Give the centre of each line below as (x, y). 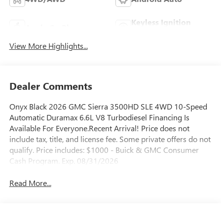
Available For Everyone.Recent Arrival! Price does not (99, 128)
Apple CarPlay (51, 27)
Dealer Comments (51, 86)
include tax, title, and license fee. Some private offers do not (110, 139)
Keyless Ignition (161, 22)
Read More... (30, 183)
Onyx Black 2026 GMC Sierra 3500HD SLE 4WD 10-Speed (108, 107)
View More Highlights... (48, 45)
